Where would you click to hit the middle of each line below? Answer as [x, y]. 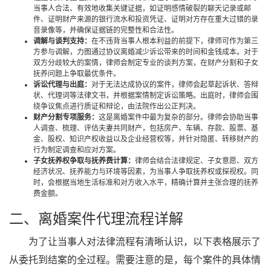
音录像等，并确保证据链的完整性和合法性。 [106, 30]
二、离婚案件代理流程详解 [96, 219]
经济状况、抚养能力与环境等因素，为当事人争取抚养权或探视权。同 [146, 172]
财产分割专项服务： [66, 117]
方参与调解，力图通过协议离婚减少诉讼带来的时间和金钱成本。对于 [146, 52]
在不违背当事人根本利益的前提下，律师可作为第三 [175, 41]
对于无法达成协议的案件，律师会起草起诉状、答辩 [175, 85]
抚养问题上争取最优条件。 [77, 74]
